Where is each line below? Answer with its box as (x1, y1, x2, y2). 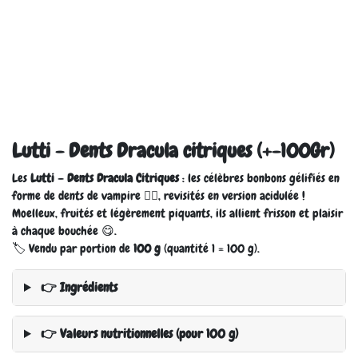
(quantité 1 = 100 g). (161, 241, 260, 257)
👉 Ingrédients (37, 279, 117, 296)
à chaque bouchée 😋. (12, 223, 117, 239)
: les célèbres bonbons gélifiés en (179, 170, 340, 186)
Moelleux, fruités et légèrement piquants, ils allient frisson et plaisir (12, 205, 343, 221)
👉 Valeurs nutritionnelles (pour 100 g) (37, 325, 238, 342)
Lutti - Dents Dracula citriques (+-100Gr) (12, 137, 335, 164)
